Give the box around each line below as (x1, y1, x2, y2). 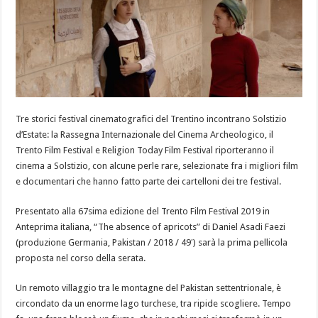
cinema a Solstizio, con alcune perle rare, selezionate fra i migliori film (16, 160, 299, 172)
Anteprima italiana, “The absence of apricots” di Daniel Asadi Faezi (16, 221, 286, 233)
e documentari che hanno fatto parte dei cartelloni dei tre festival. (16, 176, 282, 187)
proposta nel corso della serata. (16, 253, 146, 264)
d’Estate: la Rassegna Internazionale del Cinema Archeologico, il (16, 129, 274, 141)
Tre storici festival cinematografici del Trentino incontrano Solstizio (16, 114, 287, 125)
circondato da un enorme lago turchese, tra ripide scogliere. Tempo (16, 298, 292, 309)
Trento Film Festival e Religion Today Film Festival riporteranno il (16, 145, 275, 156)
